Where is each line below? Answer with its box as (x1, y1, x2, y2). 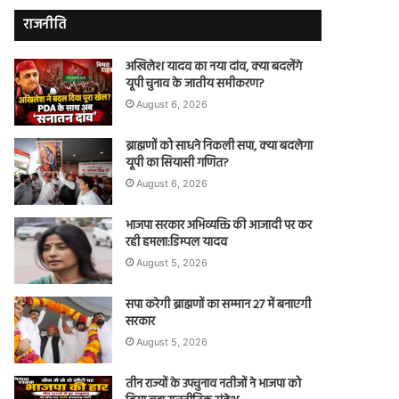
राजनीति (23, 13, 67, 36)
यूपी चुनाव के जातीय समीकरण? (126, 73, 265, 94)
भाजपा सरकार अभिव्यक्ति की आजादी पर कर (126, 215, 313, 236)
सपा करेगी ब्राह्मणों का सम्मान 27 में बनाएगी (126, 294, 312, 315)
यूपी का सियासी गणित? (126, 152, 230, 174)
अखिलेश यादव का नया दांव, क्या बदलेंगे (126, 56, 303, 77)
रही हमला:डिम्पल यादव (126, 232, 228, 253)
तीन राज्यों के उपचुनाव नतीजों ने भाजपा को (126, 373, 302, 395)
